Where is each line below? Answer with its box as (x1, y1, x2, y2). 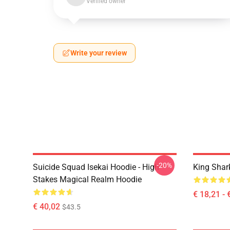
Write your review (70, 49, 127, 57)
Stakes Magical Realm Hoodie (33, 175, 142, 184)
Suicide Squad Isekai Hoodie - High (33, 162, 159, 172)
